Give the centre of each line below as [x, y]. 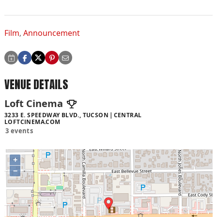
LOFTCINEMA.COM [32, 122]
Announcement [52, 33]
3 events [19, 131]
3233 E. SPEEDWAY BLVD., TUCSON [56, 115]
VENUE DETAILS [36, 85]
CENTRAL [128, 115]
